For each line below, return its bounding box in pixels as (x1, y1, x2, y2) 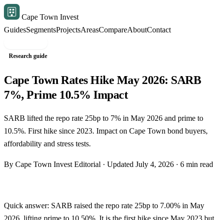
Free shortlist (4, 38, 48, 47)
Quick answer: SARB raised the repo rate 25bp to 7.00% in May (4, 201, 204, 210)
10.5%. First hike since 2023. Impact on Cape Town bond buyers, (4, 126, 208, 135)
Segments (26, 26, 56, 34)
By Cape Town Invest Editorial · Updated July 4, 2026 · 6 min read (4, 160, 213, 168)
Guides (4, 26, 26, 34)
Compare (99, 26, 127, 34)
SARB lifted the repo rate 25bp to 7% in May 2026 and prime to (4, 113, 203, 122)
